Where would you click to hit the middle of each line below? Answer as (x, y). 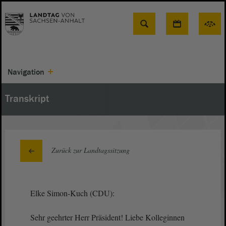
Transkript (27, 99)
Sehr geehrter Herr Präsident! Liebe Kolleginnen (107, 217)
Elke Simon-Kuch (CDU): (74, 193)
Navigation (26, 72)
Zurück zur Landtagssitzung (91, 150)
